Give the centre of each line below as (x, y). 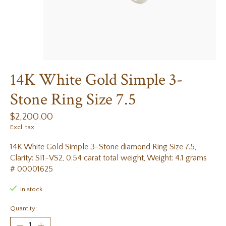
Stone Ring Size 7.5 (73, 100)
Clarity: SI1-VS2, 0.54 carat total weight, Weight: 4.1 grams (108, 158)
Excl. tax (22, 127)
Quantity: (23, 208)
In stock (31, 189)
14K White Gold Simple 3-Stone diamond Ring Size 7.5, (103, 147)
